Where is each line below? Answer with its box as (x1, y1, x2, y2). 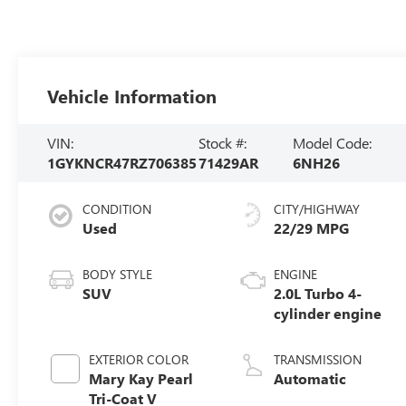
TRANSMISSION (274, 350, 362, 368)
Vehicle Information (47, 83, 217, 109)
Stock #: (198, 133, 247, 153)
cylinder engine (274, 303, 382, 323)
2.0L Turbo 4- (274, 283, 362, 303)
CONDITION (82, 199, 152, 217)
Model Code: (293, 133, 372, 153)
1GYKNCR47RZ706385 (47, 153, 198, 173)
